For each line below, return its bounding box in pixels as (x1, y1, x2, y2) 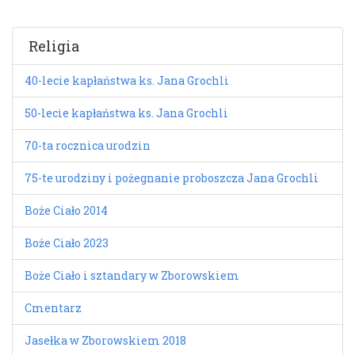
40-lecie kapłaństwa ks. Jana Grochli (25, 73, 229, 89)
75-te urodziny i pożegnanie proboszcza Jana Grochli (25, 170, 319, 186)
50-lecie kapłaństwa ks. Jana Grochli (25, 105, 228, 121)
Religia (29, 36, 79, 56)
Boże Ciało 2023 (25, 235, 109, 251)
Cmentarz (25, 300, 82, 316)
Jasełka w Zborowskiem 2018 (25, 333, 186, 349)
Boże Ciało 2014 (25, 203, 108, 219)
